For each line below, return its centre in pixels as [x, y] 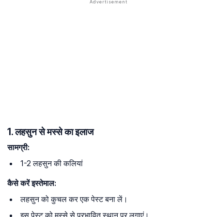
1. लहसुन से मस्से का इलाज [50, 132]
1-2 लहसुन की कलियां [52, 163]
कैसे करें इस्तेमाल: [32, 183]
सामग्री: [18, 147]
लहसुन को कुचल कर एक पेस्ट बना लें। [74, 199]
